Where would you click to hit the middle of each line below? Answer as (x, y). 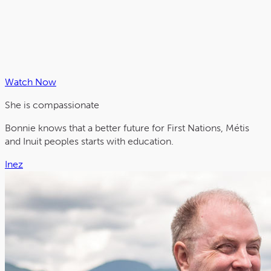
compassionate (66, 105)
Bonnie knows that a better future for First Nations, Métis (127, 128)
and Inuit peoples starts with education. (89, 142)
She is (19, 105)
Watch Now (31, 82)
